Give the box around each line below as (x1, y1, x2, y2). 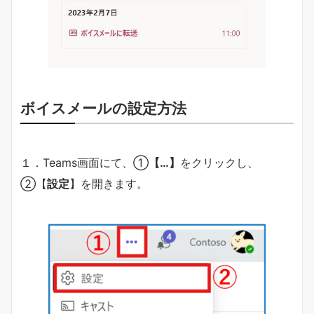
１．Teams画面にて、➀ (20, 156, 149, 170)
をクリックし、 (180, 156, 259, 170)
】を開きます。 (69, 177, 148, 191)
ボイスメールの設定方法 (20, 99, 186, 118)
